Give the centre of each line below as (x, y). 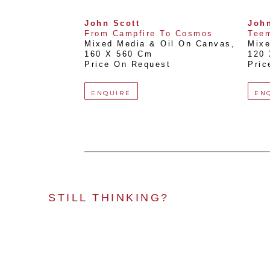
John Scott (112, 24)
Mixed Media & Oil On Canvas (158, 44)
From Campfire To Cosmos (149, 34)
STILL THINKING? (109, 198)
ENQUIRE (111, 93)
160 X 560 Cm (118, 55)
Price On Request (127, 65)
